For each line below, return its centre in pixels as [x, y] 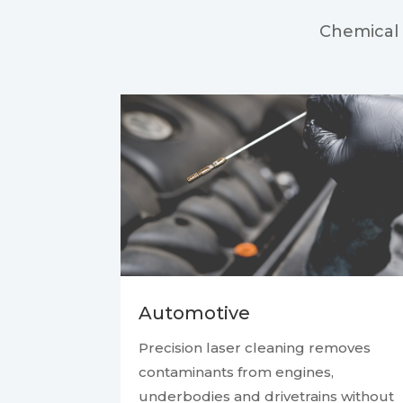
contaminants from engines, [237, 372]
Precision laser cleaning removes [255, 348]
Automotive [195, 313]
